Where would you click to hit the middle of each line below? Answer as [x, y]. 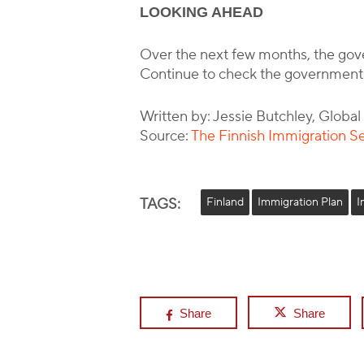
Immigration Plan [300, 202]
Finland [225, 202]
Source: [166, 136]
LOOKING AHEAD [202, 12]
